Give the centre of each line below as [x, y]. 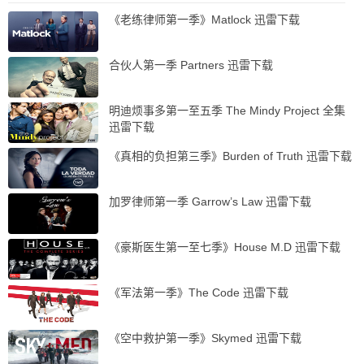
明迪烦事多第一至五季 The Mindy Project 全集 [227, 111]
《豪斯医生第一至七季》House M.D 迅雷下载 [224, 247]
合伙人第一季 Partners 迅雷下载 [191, 65]
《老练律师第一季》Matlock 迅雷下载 [204, 20]
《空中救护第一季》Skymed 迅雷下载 [205, 338]
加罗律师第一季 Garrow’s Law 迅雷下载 [210, 202]
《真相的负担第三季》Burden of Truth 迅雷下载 [230, 156]
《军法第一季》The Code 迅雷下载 [198, 293]
